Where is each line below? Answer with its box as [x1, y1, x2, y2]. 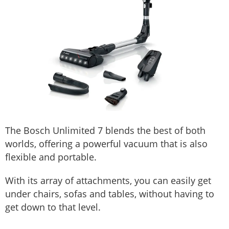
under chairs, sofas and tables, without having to [5, 187, 214, 200]
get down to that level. [5, 200, 101, 213]
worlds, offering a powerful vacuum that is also [5, 137, 208, 150]
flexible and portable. [5, 150, 97, 163]
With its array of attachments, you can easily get [5, 174, 211, 187]
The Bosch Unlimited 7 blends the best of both [5, 124, 205, 136]
